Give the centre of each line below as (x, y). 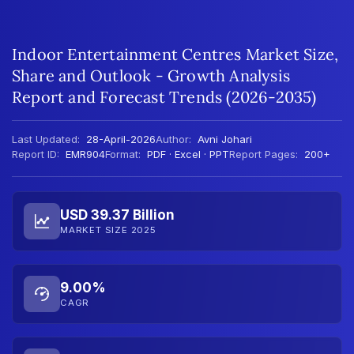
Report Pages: (264, 154)
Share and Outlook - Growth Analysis (151, 75)
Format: (123, 154)
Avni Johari (225, 139)
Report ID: (36, 154)
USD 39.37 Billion (117, 215)
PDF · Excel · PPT (186, 154)
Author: (173, 139)
